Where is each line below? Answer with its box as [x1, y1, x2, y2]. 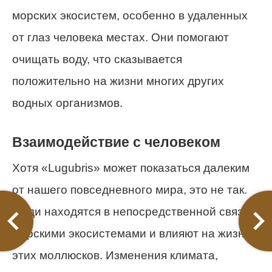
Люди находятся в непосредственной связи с [12, 205, 259, 218]
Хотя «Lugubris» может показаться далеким [12, 161, 250, 174]
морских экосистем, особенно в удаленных [12, 9, 248, 22]
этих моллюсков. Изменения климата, [12, 248, 218, 262]
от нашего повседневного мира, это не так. [12, 183, 247, 196]
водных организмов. [12, 97, 123, 110]
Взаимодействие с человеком [12, 134, 220, 151]
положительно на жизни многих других [12, 75, 224, 88]
